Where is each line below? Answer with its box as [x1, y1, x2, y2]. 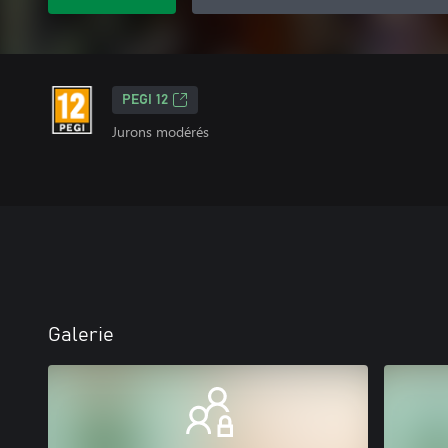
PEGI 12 [122, 93, 168, 107]
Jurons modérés [112, 122, 209, 141]
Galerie [48, 325, 114, 345]
